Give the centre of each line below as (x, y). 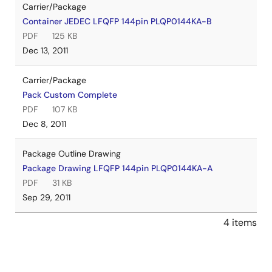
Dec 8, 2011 (44, 124)
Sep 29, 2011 (46, 197)
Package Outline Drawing (72, 154)
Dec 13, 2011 (45, 50)
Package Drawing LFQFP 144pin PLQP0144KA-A (117, 168)
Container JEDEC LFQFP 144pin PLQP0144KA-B (117, 21)
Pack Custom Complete (70, 95)
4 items (240, 223)
